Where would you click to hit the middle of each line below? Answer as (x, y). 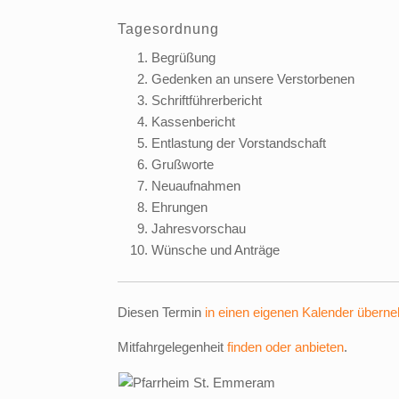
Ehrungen (179, 207)
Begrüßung (183, 57)
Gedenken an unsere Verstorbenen (252, 79)
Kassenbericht (193, 122)
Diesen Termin (161, 312)
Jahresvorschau (198, 228)
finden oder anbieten (285, 347)
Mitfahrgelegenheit (172, 347)
